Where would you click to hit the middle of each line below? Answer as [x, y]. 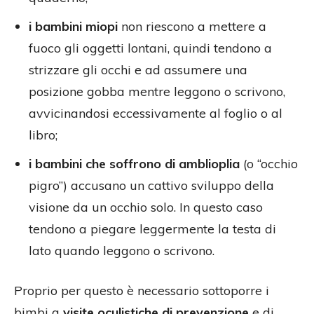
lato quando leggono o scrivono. [122, 251]
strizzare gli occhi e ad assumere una [138, 70]
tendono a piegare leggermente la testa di [152, 229]
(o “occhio [269, 164]
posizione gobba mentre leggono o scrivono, [157, 92]
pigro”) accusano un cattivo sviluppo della [151, 186]
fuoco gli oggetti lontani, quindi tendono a [150, 48]
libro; [43, 135]
